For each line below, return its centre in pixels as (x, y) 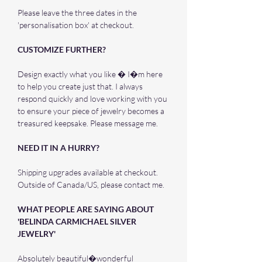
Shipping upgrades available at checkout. (88, 172)
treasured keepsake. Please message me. (88, 123)
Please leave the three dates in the (77, 13)
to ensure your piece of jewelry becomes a (91, 111)
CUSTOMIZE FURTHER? (62, 49)
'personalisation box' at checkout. (76, 25)
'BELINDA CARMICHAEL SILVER (77, 221)
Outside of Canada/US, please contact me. (91, 185)
